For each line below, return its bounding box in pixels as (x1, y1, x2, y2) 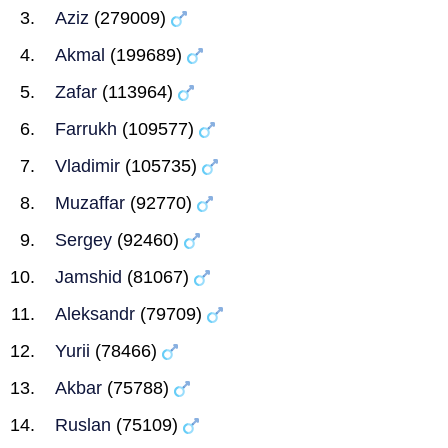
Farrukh (55, 119, 117, 139)
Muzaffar (55, 193, 125, 213)
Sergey (55, 230, 112, 250)
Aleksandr (55, 304, 135, 324)
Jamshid (55, 267, 122, 287)
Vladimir (55, 156, 120, 176)
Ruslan (55, 415, 111, 435)
